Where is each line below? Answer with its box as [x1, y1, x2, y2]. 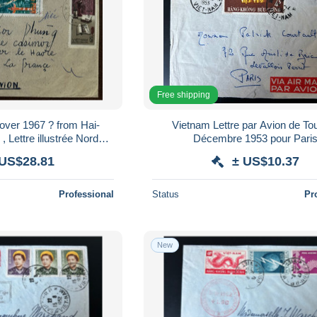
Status [152, 188, 180, 200]
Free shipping [157, 89, 211, 100]
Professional [59, 188, 115, 200]
